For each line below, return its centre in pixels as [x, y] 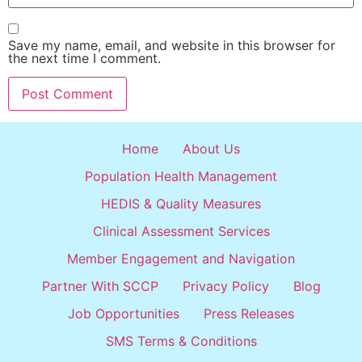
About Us [211, 149]
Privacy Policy [225, 286]
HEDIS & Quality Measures [181, 204]
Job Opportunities [124, 314]
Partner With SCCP [100, 286]
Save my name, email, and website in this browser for [172, 46]
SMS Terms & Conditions [181, 341]
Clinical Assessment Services [181, 232]
